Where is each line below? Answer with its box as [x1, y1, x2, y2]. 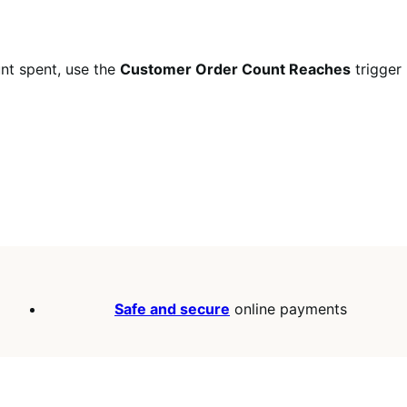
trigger [351, 60, 402, 79]
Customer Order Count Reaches [120, 60, 351, 79]
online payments [230, 300, 347, 319]
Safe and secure [114, 300, 230, 319]
